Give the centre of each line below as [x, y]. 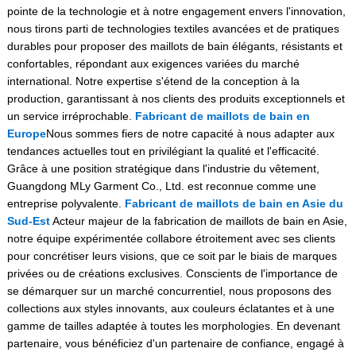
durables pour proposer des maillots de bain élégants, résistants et [174, 46]
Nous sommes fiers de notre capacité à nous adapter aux [190, 133]
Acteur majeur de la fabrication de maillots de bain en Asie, [198, 221]
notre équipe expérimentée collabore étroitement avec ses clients [171, 238]
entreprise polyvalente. [66, 203]
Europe [26, 133]
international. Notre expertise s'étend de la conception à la [153, 81]
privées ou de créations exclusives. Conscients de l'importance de [172, 273]
